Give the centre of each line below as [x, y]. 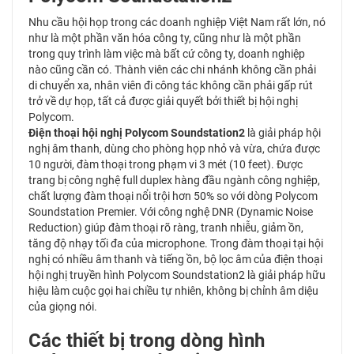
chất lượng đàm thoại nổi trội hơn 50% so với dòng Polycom [173, 196]
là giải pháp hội [283, 133]
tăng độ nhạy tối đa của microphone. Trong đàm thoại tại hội [176, 243]
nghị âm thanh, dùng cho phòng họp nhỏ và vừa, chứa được [174, 149]
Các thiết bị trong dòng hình [147, 341]
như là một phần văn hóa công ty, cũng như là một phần [165, 38]
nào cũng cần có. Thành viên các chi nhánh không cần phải [172, 70]
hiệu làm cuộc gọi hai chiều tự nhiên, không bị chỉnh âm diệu [173, 291]
